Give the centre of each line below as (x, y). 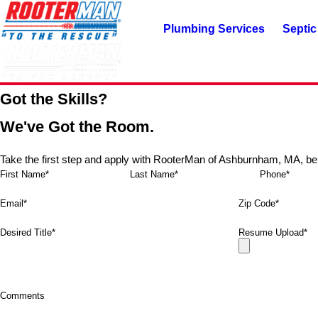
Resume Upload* (273, 233)
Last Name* (154, 175)
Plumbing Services (214, 28)
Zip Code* (259, 204)
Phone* (275, 175)
